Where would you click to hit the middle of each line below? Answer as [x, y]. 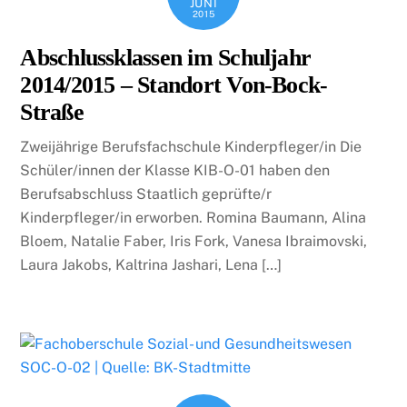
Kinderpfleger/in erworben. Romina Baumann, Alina [194, 217]
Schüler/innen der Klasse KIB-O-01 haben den [175, 170]
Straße [52, 112]
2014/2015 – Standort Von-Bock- [174, 84]
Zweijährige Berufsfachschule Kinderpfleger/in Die [191, 146]
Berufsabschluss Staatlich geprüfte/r [146, 194]
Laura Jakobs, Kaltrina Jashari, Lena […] [151, 264]
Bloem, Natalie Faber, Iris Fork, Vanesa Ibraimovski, [194, 241]
